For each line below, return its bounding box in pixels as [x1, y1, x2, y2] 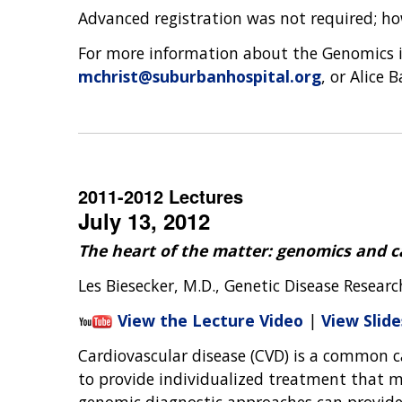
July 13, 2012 [78, 205, 210, 237]
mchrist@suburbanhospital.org [78, 65, 321, 87]
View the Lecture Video [118, 309, 303, 331]
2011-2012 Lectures [78, 183, 243, 210]
